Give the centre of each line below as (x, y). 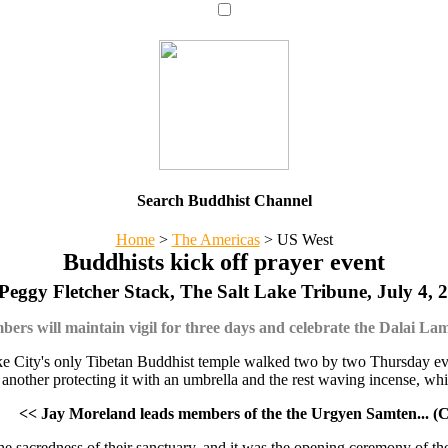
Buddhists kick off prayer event (224, 262)
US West (302, 240)
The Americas (215, 240)
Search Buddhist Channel (224, 200)
